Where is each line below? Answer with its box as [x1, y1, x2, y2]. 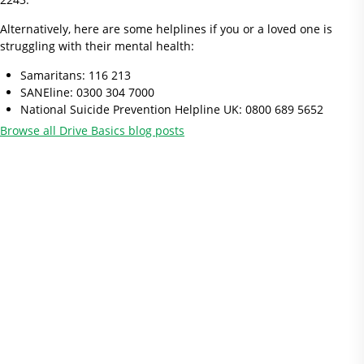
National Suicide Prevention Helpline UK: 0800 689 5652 [20, 102, 333, 117]
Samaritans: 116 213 [20, 67, 134, 83]
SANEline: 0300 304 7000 [20, 84, 158, 100]
